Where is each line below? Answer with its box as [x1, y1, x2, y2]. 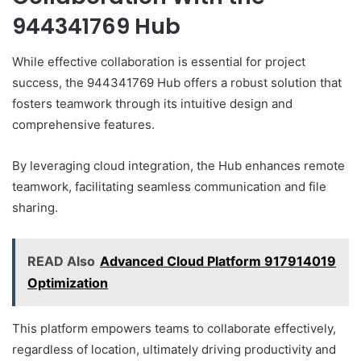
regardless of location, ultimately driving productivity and [12, 342, 336, 358]
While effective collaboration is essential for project [12, 54, 305, 70]
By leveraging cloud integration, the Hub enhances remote [12, 158, 345, 174]
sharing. [12, 200, 58, 216]
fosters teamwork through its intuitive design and [12, 96, 293, 112]
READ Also [27, 253, 95, 270]
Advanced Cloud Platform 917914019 [100, 253, 336, 270]
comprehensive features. [12, 117, 155, 133]
